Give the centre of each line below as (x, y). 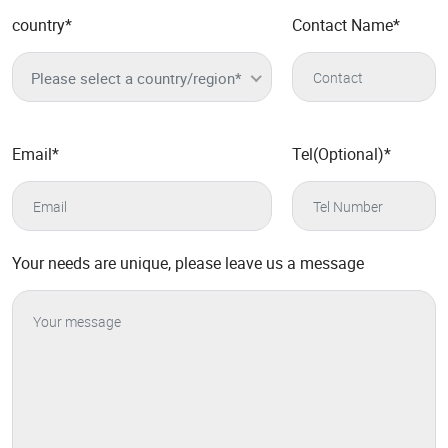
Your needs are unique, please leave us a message (188, 263)
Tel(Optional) (338, 154)
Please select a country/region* (136, 78)
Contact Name (342, 25)
